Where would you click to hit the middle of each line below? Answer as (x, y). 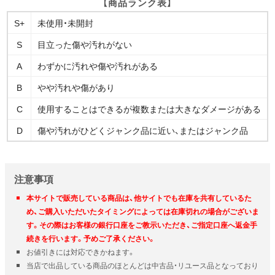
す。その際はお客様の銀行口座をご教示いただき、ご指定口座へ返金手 (142, 224)
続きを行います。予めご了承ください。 (91, 238)
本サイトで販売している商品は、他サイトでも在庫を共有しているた (139, 197)
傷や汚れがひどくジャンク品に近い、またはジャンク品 (143, 130)
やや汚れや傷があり (76, 87)
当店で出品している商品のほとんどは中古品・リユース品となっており (142, 265)
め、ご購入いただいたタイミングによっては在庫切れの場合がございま (143, 211)
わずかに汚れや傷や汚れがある (98, 65)
